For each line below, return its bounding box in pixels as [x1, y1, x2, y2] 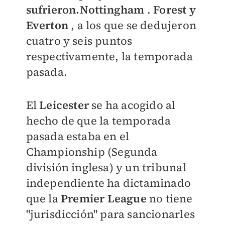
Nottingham [79, 2, 145, 17]
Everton [26, 18, 68, 33]
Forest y [153, 2, 196, 17]
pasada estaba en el [26, 129, 130, 144]
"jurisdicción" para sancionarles [26, 206, 195, 222]
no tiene [146, 191, 193, 206]
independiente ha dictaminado [26, 175, 191, 191]
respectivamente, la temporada [26, 49, 193, 64]
